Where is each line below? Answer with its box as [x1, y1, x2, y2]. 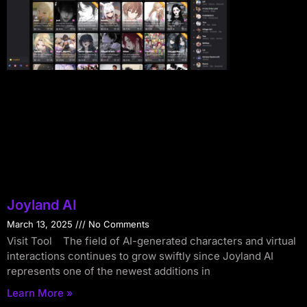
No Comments [86, 218, 149, 230]
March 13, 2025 [7, 218, 75, 230]
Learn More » [7, 286, 73, 299]
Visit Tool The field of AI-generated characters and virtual [7, 234, 296, 247]
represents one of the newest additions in [7, 264, 210, 278]
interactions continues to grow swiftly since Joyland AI [7, 249, 273, 262]
